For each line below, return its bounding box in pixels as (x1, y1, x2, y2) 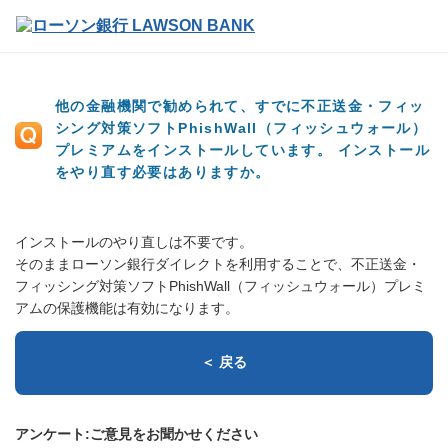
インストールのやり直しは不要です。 (15, 234, 253, 250)
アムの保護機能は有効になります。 (15, 300, 239, 316)
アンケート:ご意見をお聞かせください (15, 426, 258, 442)
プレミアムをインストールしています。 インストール (55, 142, 430, 158)
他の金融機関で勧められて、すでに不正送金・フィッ (55, 98, 425, 114)
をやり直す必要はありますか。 (55, 164, 271, 180)
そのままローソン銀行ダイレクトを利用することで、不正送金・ (15, 256, 421, 272)
